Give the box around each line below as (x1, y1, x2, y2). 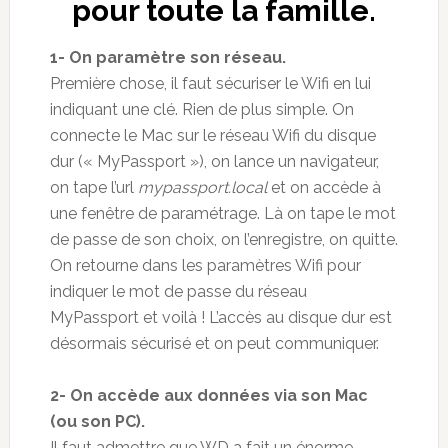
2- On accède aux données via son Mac (49, 386, 368, 406)
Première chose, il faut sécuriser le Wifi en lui (49, 74, 371, 94)
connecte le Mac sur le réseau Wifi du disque (49, 126, 376, 146)
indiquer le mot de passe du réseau (49, 282, 307, 302)
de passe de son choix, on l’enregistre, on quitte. (49, 230, 398, 250)
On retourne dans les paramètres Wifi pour (49, 256, 361, 276)
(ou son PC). (49, 412, 145, 432)
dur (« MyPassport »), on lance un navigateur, (49, 152, 379, 172)
